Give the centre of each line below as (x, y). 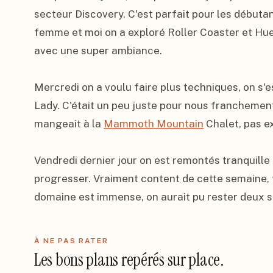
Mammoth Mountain (154, 124)
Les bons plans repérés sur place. (129, 260)
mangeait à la (69, 124)
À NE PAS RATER (71, 241)
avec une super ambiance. (98, 51)
